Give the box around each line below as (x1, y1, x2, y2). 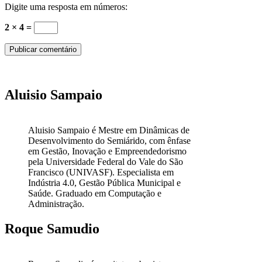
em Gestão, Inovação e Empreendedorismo (28, 146, 187, 157)
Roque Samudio (5, 220, 99, 236)
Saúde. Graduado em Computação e (28, 188, 161, 199)
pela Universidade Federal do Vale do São (28, 157, 183, 167)
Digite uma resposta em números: (5, 2, 127, 12)
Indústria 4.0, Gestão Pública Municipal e (28, 178, 181, 188)
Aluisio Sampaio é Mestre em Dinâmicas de (28, 125, 189, 136)
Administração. (28, 199, 84, 209)
